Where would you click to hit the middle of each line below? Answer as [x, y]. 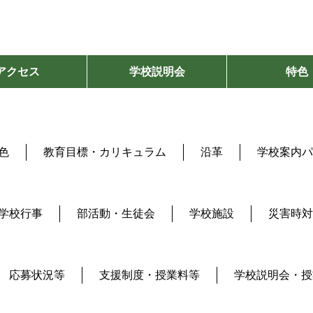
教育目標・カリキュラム [105, 152]
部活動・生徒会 [116, 213]
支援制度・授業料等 [150, 275]
